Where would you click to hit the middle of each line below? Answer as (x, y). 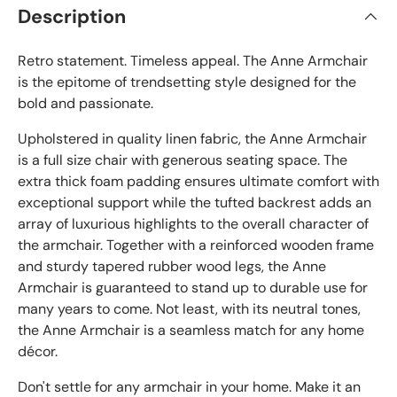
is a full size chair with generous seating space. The (183, 160)
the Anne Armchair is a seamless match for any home (191, 331)
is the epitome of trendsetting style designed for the (187, 82)
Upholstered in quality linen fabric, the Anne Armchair (192, 139)
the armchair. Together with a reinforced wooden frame (196, 245)
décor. (38, 352)
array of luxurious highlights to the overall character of (193, 224)
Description (72, 17)
